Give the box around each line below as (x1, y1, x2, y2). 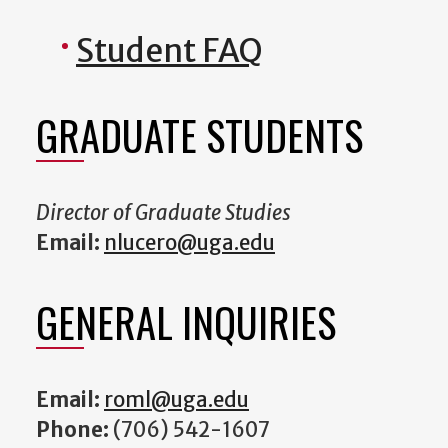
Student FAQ (76, 31, 263, 72)
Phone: (36, 417, 113, 444)
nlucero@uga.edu (104, 230, 275, 257)
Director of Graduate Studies (36, 200, 291, 227)
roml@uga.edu (104, 387, 249, 414)
